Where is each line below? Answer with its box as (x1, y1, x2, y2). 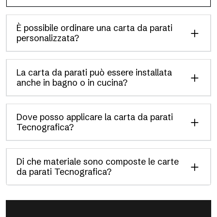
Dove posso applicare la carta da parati (16, 111, 173, 123)
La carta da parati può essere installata (16, 67, 172, 78)
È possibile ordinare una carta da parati (16, 22, 172, 33)
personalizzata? (16, 32, 79, 44)
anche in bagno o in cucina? (16, 77, 127, 88)
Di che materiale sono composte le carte (16, 156, 179, 167)
